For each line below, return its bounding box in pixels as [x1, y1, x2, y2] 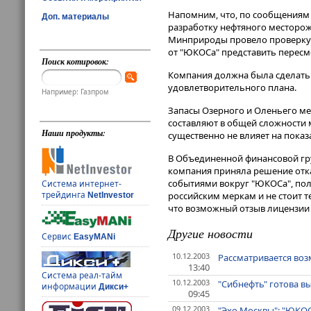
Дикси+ [99, 282, 129, 292]
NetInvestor [87, 190, 135, 201]
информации [42, 280, 99, 293]
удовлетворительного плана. [168, 81, 296, 94]
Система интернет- [42, 178, 122, 190]
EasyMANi [74, 232, 116, 242]
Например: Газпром [42, 87, 109, 97]
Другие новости [168, 225, 253, 242]
